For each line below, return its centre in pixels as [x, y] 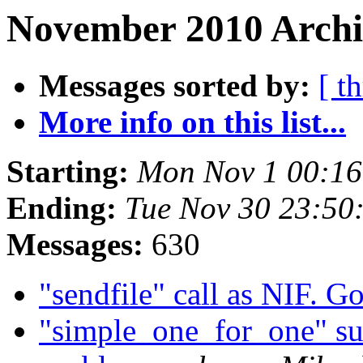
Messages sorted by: [175, 86]
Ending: [62, 208]
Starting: [68, 172]
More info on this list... [192, 122]
